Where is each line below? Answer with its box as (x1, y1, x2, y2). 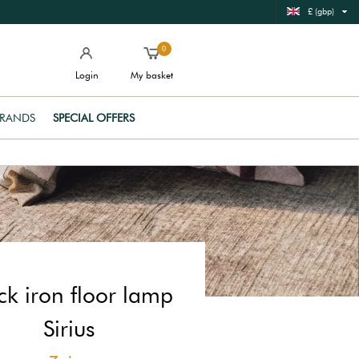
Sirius (43, 315, 95, 342)
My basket (131, 69, 173, 81)
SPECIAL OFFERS (53, 111, 135, 124)
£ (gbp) (308, 6, 334, 17)
